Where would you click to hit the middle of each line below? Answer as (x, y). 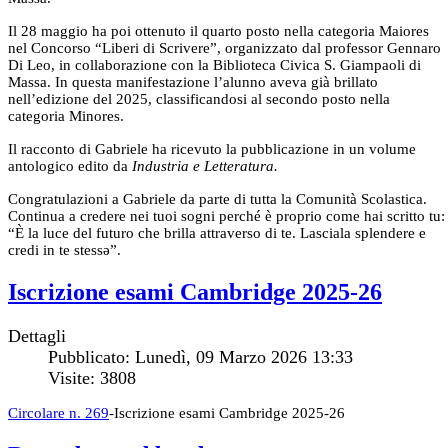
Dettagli (37, 336)
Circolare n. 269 (58, 413)
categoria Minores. (66, 116)
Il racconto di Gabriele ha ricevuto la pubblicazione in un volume (212, 149)
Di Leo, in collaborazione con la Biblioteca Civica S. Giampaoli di (214, 65)
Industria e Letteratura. (205, 166)
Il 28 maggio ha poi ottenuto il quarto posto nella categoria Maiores (218, 31)
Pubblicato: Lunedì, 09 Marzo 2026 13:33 (200, 357)
